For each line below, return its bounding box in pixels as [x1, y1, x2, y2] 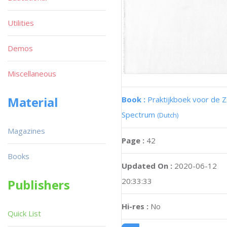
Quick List [8, 208, 41, 218]
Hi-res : [122, 201, 148, 212]
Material [8, 94, 58, 110]
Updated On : [122, 161, 172, 171]
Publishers [8, 176, 70, 193]
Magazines [8, 126, 45, 136]
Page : [122, 135, 146, 146]
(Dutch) [157, 110, 178, 120]
